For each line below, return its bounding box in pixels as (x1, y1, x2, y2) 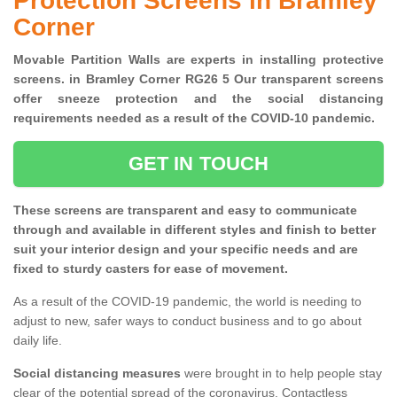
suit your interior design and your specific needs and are (13, 242, 358, 257)
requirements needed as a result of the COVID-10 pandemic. (13, 111, 382, 126)
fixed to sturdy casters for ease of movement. (13, 261, 288, 276)
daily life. (13, 333, 62, 348)
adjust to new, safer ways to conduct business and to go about (13, 314, 362, 329)
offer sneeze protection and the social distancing (13, 91, 384, 106)
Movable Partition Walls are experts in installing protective (13, 52, 384, 67)
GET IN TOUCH (128, 152, 269, 175)
